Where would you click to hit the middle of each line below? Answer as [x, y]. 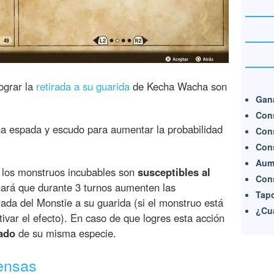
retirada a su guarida [83, 87]
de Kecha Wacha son [178, 87]
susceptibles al [174, 172]
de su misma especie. [66, 233]
